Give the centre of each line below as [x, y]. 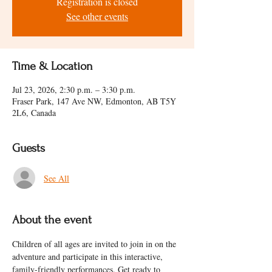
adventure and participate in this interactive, [89, 257]
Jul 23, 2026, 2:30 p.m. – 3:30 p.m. [74, 90]
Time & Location [53, 66]
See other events [97, 16]
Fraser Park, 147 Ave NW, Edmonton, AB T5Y [94, 101]
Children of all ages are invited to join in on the [95, 244]
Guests [29, 148]
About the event [52, 220]
